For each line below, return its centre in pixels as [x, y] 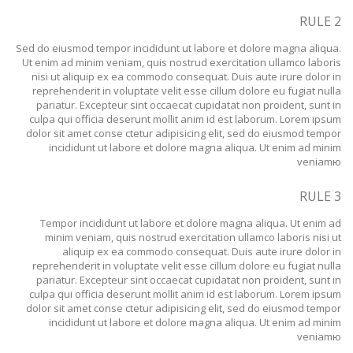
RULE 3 [320, 196]
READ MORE [47, 13]
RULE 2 [320, 21]
